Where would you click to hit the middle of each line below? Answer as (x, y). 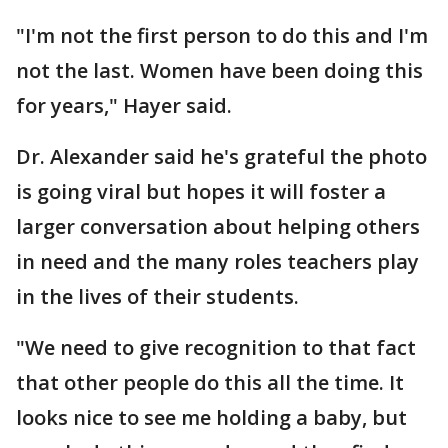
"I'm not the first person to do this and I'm (222, 35)
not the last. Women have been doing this (219, 70)
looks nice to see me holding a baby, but (211, 417)
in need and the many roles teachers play (217, 261)
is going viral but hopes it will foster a (201, 191)
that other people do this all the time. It (210, 382)
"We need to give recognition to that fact (216, 347)
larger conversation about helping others (218, 226)
